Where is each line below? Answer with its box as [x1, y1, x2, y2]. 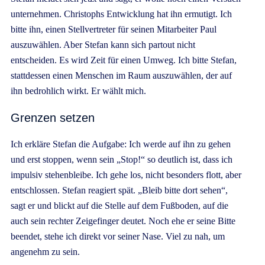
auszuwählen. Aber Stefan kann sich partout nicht [11, 39, 195, 50]
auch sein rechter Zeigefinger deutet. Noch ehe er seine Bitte [11, 215, 235, 226]
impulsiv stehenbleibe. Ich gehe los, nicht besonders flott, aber [11, 169, 241, 180]
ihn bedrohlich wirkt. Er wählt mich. [11, 85, 146, 96]
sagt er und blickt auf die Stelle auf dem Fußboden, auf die [11, 200, 228, 211]
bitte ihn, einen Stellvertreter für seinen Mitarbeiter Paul [11, 24, 216, 34]
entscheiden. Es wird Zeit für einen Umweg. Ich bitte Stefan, [11, 54, 237, 65]
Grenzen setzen [11, 111, 95, 124]
